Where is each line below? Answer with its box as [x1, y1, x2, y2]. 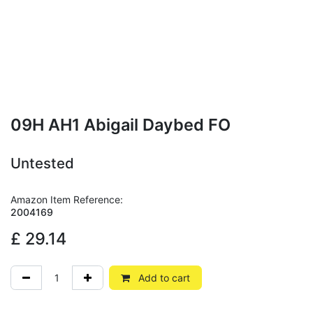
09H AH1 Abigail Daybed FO [10, 114, 231, 135]
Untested [10, 154, 74, 172]
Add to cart [136, 271, 190, 284]
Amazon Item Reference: [10, 193, 123, 205]
